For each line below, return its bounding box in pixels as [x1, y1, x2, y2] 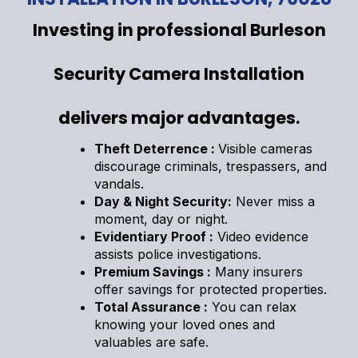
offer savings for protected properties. [94, 280, 327, 297]
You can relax [208, 298, 296, 315]
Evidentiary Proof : [94, 228, 213, 245]
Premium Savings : [94, 263, 211, 280]
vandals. [94, 175, 144, 192]
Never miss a [232, 193, 315, 209]
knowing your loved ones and [94, 316, 275, 332]
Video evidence [213, 228, 308, 245]
